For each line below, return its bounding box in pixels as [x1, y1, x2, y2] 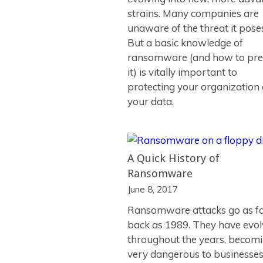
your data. [127, 95, 174, 107]
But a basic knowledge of [127, 36, 243, 49]
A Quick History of [127, 152, 220, 164]
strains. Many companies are [127, 7, 259, 19]
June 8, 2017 [127, 184, 178, 195]
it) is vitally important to [127, 66, 237, 78]
